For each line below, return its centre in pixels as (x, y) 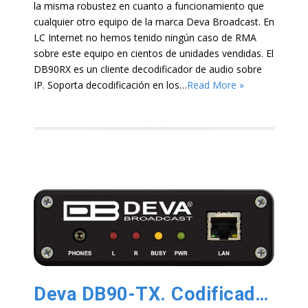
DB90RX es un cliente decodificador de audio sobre (148, 69)
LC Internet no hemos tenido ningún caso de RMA (145, 37)
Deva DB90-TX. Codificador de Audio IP (261, 294)
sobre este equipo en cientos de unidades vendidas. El (154, 53)
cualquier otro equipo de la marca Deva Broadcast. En (154, 21)
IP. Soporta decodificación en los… (110, 85)
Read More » (216, 85)
